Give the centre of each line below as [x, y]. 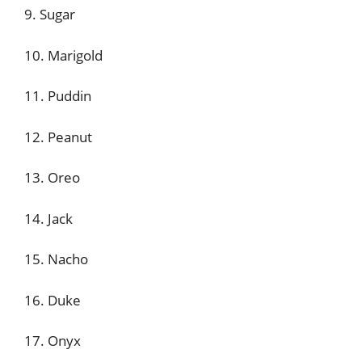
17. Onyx [53, 341]
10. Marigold [63, 55]
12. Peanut [58, 137]
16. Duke [53, 300]
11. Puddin [58, 96]
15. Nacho [56, 259]
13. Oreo [52, 177]
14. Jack [48, 218]
